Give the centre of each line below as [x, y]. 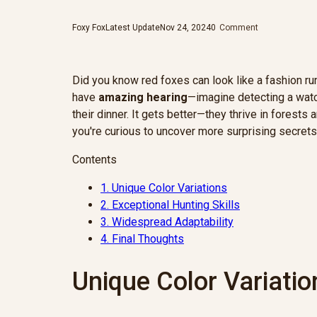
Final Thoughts [146, 238]
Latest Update [133, 27]
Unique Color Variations [168, 188]
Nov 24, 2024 [185, 27]
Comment [239, 27]
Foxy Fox [89, 27]
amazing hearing [143, 97]
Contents [94, 159]
